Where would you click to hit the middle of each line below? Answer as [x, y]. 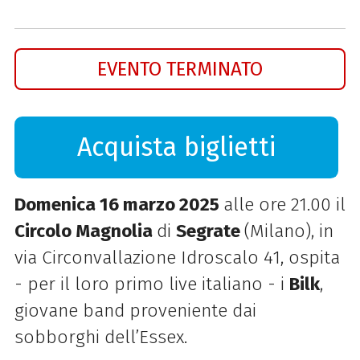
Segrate [210, 231]
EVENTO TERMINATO [180, 69]
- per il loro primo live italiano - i [149, 284]
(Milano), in [288, 231]
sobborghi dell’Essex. [100, 337]
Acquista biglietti [177, 147]
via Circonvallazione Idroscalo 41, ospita [177, 257]
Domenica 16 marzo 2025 [119, 204]
